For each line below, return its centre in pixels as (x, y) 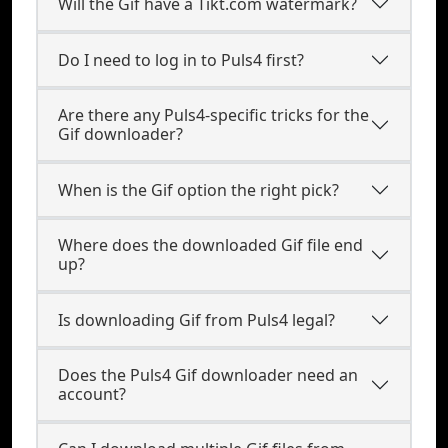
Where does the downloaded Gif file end (210, 245)
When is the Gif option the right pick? (198, 189)
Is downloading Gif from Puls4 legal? (196, 319)
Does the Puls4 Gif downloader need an (208, 375)
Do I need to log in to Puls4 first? (181, 59)
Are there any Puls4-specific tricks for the (213, 115)
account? (92, 394)
